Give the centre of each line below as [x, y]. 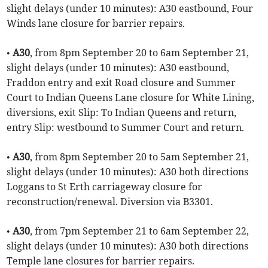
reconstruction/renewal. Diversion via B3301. [110, 202]
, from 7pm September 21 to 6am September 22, [140, 231]
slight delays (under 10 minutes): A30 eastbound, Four [130, 9]
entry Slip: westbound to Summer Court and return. [126, 128]
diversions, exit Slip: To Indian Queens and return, [122, 113]
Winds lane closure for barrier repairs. [96, 24]
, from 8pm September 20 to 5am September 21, [140, 157]
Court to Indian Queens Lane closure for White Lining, [131, 98]
